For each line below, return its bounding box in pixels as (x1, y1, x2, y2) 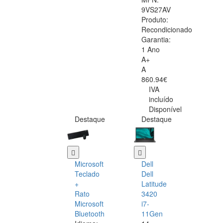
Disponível (149, 104, 182, 114)
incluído (149, 94, 173, 105)
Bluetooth (75, 209, 105, 219)
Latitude (141, 179, 167, 189)
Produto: (141, 14, 168, 25)
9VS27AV (141, 4, 171, 15)
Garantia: (141, 34, 171, 45)
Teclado (75, 169, 100, 179)
